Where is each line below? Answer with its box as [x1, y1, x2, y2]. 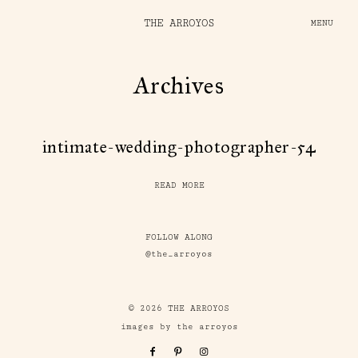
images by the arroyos [120, 322, 238, 332]
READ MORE [153, 181, 205, 190]
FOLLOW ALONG [145, 233, 213, 242]
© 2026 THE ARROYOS [129, 304, 229, 313]
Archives [133, 71, 225, 100]
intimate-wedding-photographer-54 [42, 136, 316, 157]
